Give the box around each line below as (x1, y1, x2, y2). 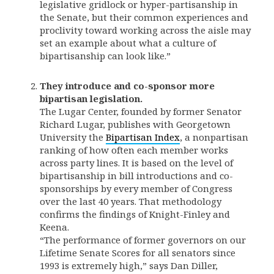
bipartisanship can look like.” (40, 50, 171, 62)
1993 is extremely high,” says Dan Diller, (40, 259, 218, 272)
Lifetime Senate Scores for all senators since (40, 246, 235, 259)
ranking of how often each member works (40, 144, 228, 156)
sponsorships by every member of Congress (40, 182, 232, 194)
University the (40, 131, 106, 143)
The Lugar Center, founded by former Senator (40, 105, 242, 117)
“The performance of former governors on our (40, 234, 246, 246)
